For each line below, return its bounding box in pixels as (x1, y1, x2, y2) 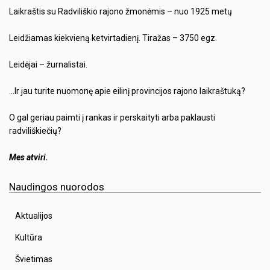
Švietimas (15, 254, 52, 265)
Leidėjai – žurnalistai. (9, 60, 87, 70)
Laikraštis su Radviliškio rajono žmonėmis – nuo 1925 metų (9, 7, 232, 17)
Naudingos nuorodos (9, 181, 104, 193)
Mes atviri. (9, 152, 48, 163)
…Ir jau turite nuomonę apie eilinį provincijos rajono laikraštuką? (9, 86, 245, 96)
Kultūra (15, 233, 42, 243)
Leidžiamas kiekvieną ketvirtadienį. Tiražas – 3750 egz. (9, 33, 217, 43)
